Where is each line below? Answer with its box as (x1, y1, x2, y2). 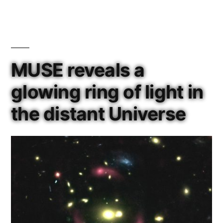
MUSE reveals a (11, 59, 145, 82)
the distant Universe (11, 103, 186, 125)
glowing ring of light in (11, 81, 204, 104)
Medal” (86, 34, 119, 49)
